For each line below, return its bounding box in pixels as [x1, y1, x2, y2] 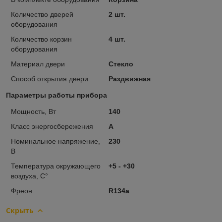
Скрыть [6, 205, 34, 215]
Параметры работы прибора [6, 91, 107, 99]
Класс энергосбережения [11, 122, 93, 130]
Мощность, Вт [11, 107, 56, 115]
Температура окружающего [11, 162, 101, 170]
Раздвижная [108, 74, 151, 83]
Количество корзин [11, 35, 72, 43]
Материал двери [11, 59, 65, 68]
